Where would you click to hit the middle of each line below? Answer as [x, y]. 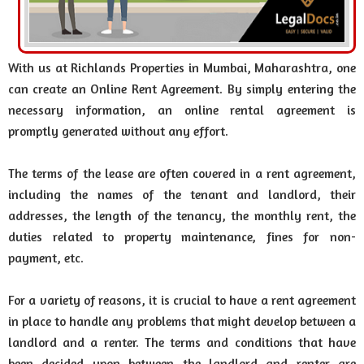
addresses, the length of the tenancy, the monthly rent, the [182, 216]
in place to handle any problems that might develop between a [182, 321]
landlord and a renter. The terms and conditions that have [182, 342]
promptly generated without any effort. [118, 131]
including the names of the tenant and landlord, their [182, 195]
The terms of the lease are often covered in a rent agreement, [182, 173]
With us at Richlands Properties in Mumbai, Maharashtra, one [182, 68]
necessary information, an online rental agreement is [182, 110]
